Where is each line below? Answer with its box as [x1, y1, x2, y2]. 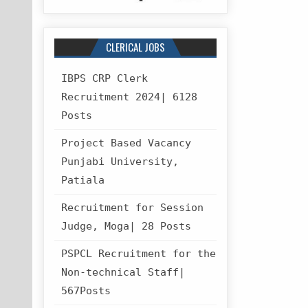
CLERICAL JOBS [106, 39, 165, 55]
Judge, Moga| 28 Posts [61, 220, 192, 233]
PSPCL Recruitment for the [61, 247, 217, 261]
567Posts [61, 285, 111, 298]
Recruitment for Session [61, 201, 204, 214]
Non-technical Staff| [61, 266, 186, 279]
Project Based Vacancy [61, 137, 192, 150]
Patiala [61, 174, 105, 187]
